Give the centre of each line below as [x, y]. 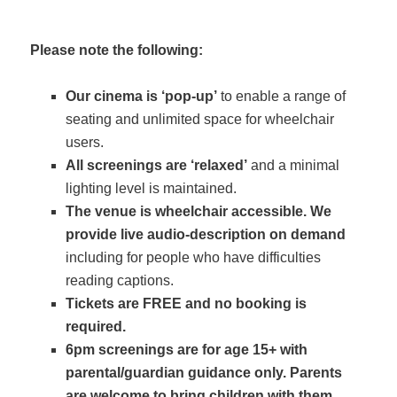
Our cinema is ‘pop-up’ [142, 96]
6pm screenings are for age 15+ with [187, 349]
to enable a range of [282, 96]
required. [96, 326]
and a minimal [294, 165]
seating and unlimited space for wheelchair [200, 119]
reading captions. [120, 280]
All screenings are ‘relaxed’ [157, 165]
